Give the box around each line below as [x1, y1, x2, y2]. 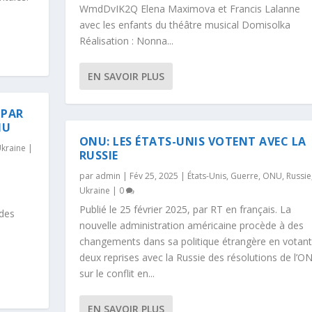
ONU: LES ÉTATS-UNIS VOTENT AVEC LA [79, 133, 306, 149]
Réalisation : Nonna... [79, 33, 173, 47]
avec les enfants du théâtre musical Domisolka [79, 17, 290, 31]
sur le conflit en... [79, 266, 155, 280]
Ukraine [79, 184, 110, 196]
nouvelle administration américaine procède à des [79, 218, 304, 232]
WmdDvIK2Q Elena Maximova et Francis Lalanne [79, 1, 300, 15]
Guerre [230, 169, 258, 182]
